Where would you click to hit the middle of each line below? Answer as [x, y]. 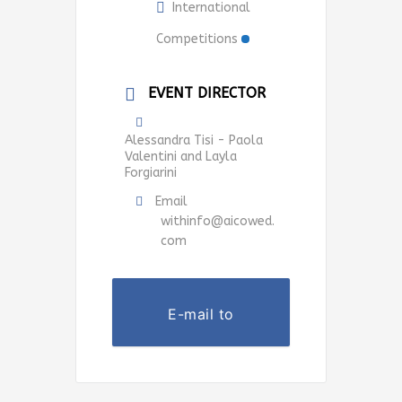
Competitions [197, 39]
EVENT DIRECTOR [207, 92]
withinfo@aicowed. [218, 221]
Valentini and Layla [181, 156]
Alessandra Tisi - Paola [194, 140]
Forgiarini [151, 172]
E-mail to [201, 314]
